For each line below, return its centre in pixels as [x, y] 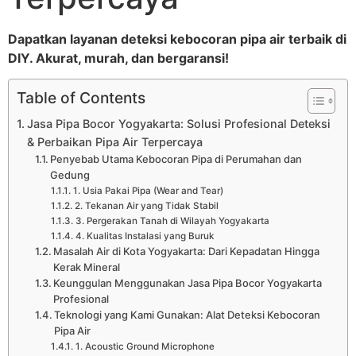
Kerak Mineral [87, 267]
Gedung [70, 175]
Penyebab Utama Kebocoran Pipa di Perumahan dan [176, 159]
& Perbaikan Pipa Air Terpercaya [114, 142]
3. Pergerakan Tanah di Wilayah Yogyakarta [172, 221]
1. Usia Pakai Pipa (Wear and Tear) [148, 191]
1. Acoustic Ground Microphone [145, 347]
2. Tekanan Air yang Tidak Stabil [146, 206]
